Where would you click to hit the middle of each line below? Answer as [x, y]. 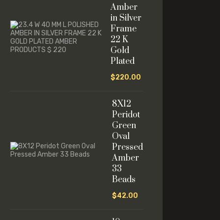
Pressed [127, 147]
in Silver [126, 18]
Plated [123, 61]
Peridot [126, 115]
